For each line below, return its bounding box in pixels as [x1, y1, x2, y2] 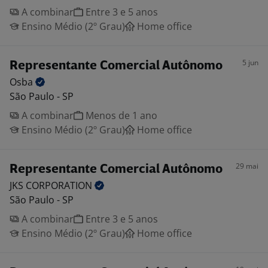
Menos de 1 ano [83, 109, 157, 122]
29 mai [236, 161, 258, 171]
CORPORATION [26, 179, 95, 192]
